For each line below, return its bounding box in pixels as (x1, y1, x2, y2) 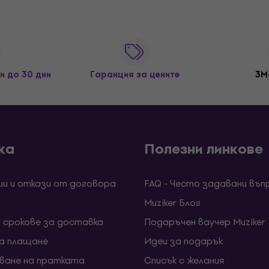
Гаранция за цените (89, 67, 180, 82)
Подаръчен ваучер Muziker (144, 214, 265, 229)
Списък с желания (144, 252, 224, 268)
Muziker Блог (144, 195, 201, 210)
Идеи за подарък (144, 233, 223, 249)
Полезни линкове (144, 137, 263, 160)
